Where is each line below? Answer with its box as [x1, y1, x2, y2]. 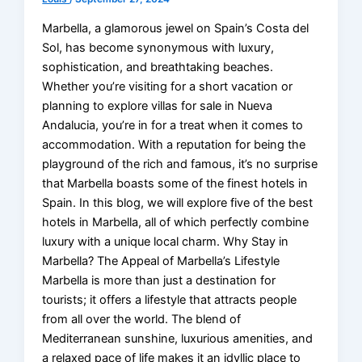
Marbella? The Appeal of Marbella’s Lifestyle [42, 253, 280, 268]
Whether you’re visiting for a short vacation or [42, 78, 293, 94]
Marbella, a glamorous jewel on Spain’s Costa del [42, 20, 309, 36]
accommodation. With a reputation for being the [42, 137, 306, 152]
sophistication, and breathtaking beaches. [42, 59, 274, 74]
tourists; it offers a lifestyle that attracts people [42, 292, 297, 307]
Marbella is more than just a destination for [42, 272, 276, 288]
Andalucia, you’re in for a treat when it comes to [42, 117, 304, 133]
